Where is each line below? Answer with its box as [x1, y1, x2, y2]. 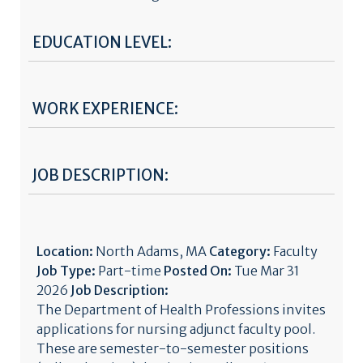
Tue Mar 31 [234, 263, 300, 279]
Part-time [98, 263, 164, 279]
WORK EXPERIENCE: [32, 100, 178, 118]
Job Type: [36, 263, 98, 279]
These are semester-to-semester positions [36, 340, 309, 357]
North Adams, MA [96, 243, 209, 259]
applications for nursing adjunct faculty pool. [36, 321, 315, 337]
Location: [36, 243, 96, 259]
